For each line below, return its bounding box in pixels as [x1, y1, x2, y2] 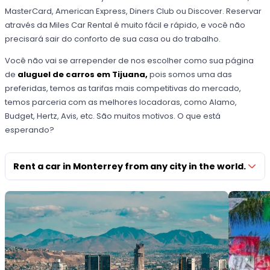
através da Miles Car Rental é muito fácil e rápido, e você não [5, 19, 246, 31]
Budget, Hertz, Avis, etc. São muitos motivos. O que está [5, 110, 221, 122]
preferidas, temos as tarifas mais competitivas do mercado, [5, 83, 242, 95]
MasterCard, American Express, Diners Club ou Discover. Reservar [5, 5, 262, 17]
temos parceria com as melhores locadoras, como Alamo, [5, 96, 237, 108]
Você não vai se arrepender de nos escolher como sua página [5, 55, 254, 67]
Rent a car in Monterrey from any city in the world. [13, 160, 246, 173]
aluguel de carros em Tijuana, [17, 69, 148, 81]
